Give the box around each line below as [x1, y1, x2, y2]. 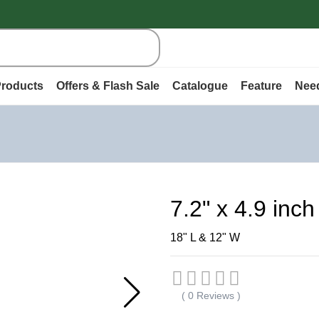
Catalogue [172, 79, 228, 92]
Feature [241, 79, 282, 92]
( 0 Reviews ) [182, 290, 241, 302]
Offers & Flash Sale [56, 79, 159, 92]
